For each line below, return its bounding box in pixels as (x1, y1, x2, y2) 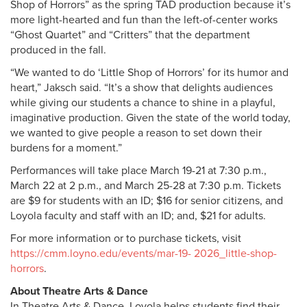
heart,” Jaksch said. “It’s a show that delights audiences (10, 81, 273, 95)
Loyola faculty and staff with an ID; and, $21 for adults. (10, 209, 266, 223)
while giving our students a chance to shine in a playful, (10, 96, 275, 110)
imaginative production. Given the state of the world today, (10, 111, 291, 125)
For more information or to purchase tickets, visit (10, 232, 241, 245)
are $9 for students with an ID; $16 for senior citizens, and (10, 194, 283, 208)
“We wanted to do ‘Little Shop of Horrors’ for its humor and (10, 66, 288, 79)
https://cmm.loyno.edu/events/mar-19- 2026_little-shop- (10, 247, 277, 260)
